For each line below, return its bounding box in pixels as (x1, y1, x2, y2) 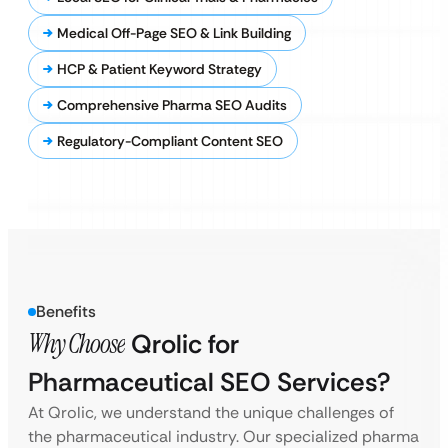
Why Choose (28, 327, 125, 361)
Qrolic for (125, 327, 239, 361)
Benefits (36, 301, 96, 322)
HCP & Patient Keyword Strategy (57, 60, 262, 78)
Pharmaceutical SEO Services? (28, 365, 391, 399)
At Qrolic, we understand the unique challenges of (28, 402, 394, 423)
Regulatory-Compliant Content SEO (57, 132, 283, 150)
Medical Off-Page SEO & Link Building (57, 24, 291, 42)
